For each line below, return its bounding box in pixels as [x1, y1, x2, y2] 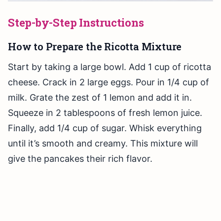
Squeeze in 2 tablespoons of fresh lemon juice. [8, 108, 202, 118]
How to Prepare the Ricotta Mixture [8, 40, 182, 53]
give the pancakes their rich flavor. [8, 153, 152, 164]
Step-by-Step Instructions [8, 15, 144, 30]
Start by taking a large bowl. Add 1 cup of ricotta [8, 62, 211, 73]
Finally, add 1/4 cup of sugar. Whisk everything [8, 123, 202, 134]
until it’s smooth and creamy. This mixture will [8, 138, 198, 149]
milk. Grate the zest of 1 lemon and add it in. [8, 92, 192, 103]
